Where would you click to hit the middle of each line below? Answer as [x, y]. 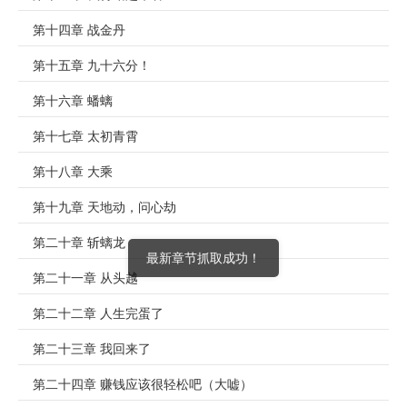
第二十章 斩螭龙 [79, 243]
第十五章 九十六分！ [92, 66]
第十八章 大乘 [73, 172]
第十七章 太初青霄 [85, 137]
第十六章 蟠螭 [73, 101]
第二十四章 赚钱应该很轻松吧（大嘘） [143, 385]
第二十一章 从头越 [85, 278]
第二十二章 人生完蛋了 [98, 314]
